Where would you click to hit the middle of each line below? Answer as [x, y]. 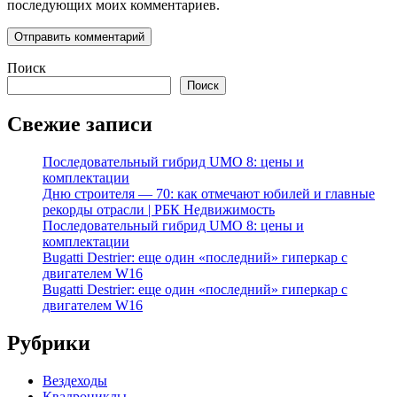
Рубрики [49, 343]
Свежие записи [80, 124]
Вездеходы [75, 380]
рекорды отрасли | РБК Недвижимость [159, 209]
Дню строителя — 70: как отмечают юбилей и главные [209, 193]
